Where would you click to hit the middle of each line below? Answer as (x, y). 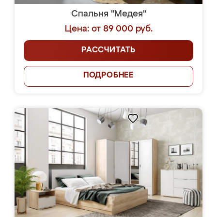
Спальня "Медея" (108, 14)
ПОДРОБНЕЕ (108, 76)
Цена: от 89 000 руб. (108, 29)
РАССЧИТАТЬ (108, 50)
